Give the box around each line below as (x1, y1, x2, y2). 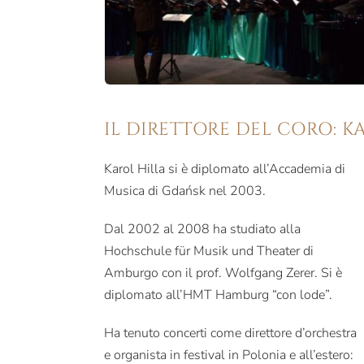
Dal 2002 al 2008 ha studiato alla (104, 219, 301, 238)
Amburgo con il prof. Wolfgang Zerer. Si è (104, 263, 343, 282)
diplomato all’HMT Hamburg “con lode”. (104, 285, 333, 304)
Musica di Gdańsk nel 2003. (104, 181, 266, 200)
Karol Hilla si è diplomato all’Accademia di (104, 159, 346, 178)
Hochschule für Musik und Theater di (104, 241, 314, 260)
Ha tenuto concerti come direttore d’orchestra (104, 323, 357, 342)
